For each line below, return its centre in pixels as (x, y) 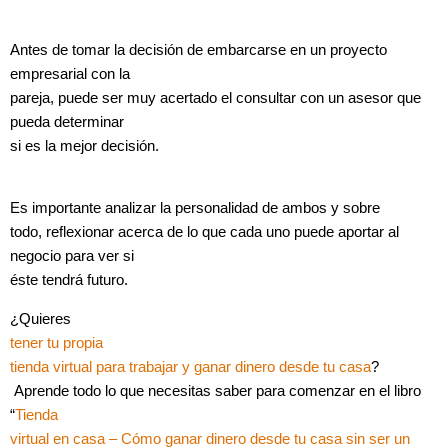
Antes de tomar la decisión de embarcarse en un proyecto (198, 49)
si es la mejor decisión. (84, 145)
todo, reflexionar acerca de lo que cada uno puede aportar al (204, 232)
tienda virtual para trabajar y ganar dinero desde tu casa (190, 366)
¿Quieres (40, 318)
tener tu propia (56, 342)
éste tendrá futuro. (69, 280)
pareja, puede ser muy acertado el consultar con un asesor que (215, 97)
